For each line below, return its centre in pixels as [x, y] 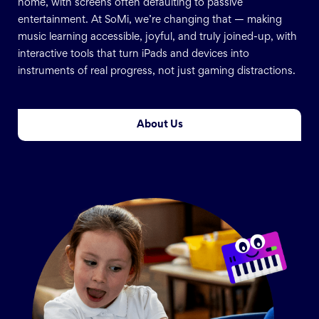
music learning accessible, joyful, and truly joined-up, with [157, 38]
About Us [159, 125]
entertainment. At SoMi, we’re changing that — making [150, 21]
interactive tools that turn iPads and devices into [134, 55]
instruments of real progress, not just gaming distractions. [157, 72]
